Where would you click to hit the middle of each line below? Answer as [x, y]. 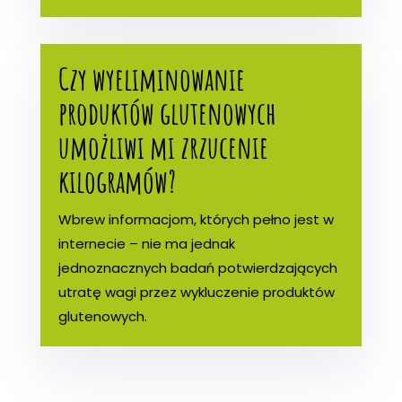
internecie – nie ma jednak [146, 243]
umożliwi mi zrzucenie [163, 146]
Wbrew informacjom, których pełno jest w [196, 219]
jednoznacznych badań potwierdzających [197, 267]
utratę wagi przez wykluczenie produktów [196, 292]
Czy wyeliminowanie [151, 78]
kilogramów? [117, 180]
